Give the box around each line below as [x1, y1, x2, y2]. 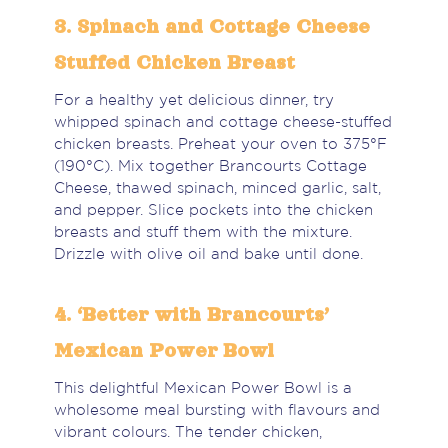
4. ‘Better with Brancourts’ [53, 303, 329, 326]
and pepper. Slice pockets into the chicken [53, 204, 373, 218]
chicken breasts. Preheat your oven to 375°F [53, 138, 387, 152]
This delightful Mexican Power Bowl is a [53, 382, 352, 396]
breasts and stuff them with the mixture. [53, 226, 352, 240]
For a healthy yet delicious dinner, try [53, 94, 334, 108]
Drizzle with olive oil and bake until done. [53, 248, 363, 262]
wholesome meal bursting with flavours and [53, 404, 380, 418]
